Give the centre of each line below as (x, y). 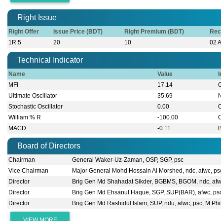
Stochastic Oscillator (36, 107)
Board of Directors (49, 146)
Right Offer (24, 32)
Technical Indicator (50, 60)
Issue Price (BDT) (78, 32)
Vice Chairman (29, 171)
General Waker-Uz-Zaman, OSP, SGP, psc (128, 160)
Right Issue (37, 18)
